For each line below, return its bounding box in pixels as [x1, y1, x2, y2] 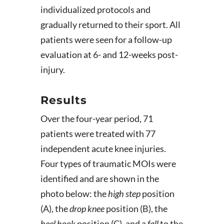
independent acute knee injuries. [40, 143, 166, 154]
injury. [40, 64, 65, 75]
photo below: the [40, 188, 108, 199]
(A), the [40, 203, 69, 214]
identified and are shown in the [40, 173, 159, 184]
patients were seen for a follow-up [40, 34, 172, 45]
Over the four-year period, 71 [40, 113, 153, 124]
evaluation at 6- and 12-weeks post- [40, 49, 178, 60]
